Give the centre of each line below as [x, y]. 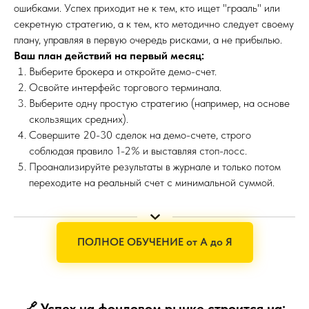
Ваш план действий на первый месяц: [109, 55]
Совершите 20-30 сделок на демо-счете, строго [140, 134]
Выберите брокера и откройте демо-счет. [123, 71]
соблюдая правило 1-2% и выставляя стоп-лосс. [138, 150]
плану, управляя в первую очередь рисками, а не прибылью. [148, 39]
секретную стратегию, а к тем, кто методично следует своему [154, 23]
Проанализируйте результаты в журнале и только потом [155, 166]
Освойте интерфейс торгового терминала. [125, 87]
